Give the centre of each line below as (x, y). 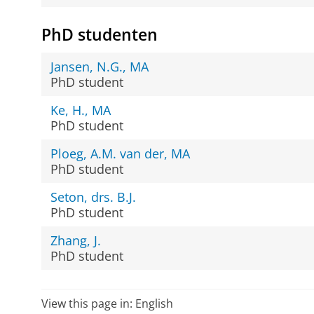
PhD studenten (99, 34)
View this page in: (88, 304)
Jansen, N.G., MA (100, 67)
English (154, 304)
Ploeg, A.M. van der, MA (121, 154)
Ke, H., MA (81, 110)
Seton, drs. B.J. (94, 197)
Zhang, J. (76, 241)
